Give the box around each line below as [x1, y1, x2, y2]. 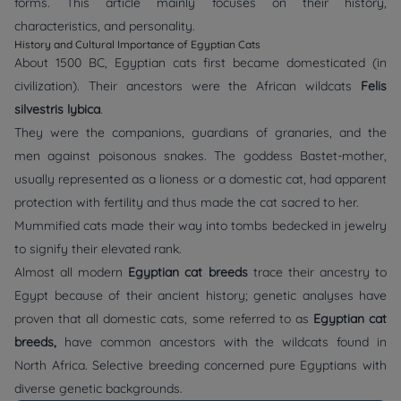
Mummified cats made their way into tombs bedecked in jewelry [14, 218, 387, 235]
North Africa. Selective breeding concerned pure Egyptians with [14, 357, 387, 374]
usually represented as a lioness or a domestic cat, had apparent [14, 171, 387, 188]
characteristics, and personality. [14, 18, 195, 35]
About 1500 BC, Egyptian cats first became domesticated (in [14, 55, 387, 72]
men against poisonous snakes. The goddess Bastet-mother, [14, 148, 387, 165]
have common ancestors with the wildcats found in [56, 334, 387, 351]
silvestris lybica [14, 101, 100, 118]
